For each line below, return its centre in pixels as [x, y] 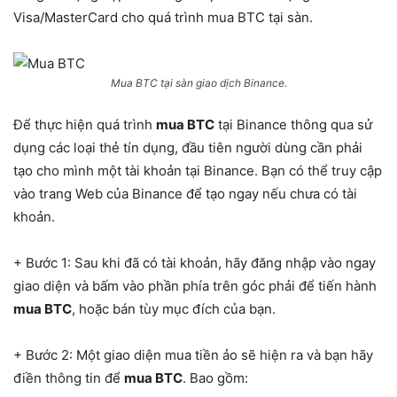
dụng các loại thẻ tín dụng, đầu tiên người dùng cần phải [188, 148]
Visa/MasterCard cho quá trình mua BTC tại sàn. [163, 17]
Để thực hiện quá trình [85, 125]
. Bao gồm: [215, 378]
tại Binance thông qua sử [293, 125]
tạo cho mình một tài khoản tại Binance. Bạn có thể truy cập [198, 171]
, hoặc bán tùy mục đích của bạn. [174, 309]
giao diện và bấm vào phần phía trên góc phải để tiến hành [195, 286]
